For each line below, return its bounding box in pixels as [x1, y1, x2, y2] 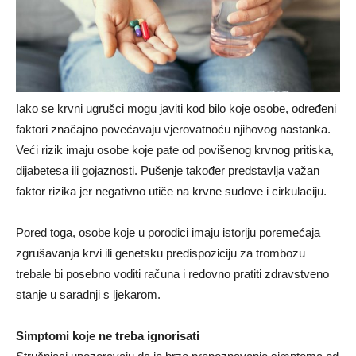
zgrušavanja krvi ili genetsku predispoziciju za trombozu [16, 246, 305, 261]
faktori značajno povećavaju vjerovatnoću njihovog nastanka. [16, 122, 331, 137]
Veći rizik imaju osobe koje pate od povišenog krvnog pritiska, [16, 143, 334, 157]
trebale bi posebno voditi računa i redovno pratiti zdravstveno [16, 267, 329, 281]
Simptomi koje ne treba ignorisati [16, 329, 199, 343]
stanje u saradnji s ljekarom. [16, 288, 161, 302]
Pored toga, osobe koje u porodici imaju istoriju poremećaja [16, 226, 320, 240]
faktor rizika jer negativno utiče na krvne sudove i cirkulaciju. [16, 184, 327, 199]
